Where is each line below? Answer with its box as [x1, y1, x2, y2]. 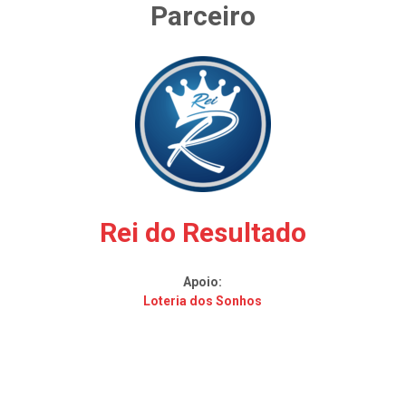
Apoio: [183, 275, 223, 289]
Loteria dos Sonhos [143, 294, 263, 308]
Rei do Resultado [99, 217, 306, 248]
